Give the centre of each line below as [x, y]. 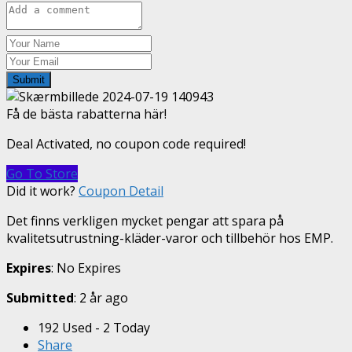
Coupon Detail [121, 191]
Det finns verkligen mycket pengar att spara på [145, 221]
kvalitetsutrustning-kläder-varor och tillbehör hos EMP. [170, 238]
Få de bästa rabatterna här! [86, 114]
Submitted [40, 298]
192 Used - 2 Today [94, 328]
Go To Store [42, 174]
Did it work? [41, 191]
